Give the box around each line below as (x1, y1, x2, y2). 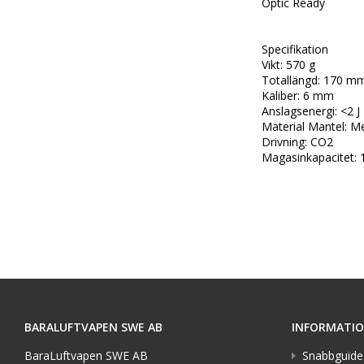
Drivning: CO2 (262, 134, 333, 150)
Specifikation (262, 41, 328, 58)
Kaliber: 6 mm (262, 88, 334, 104)
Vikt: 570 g (262, 57, 315, 73)
